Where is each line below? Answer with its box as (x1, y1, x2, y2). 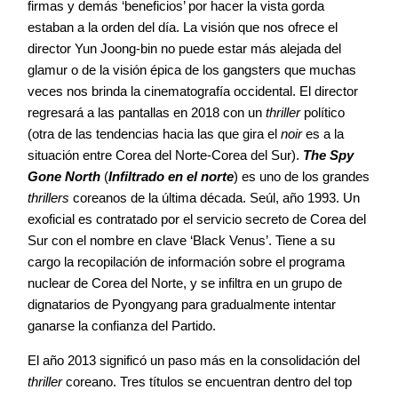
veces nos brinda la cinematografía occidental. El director (28, 83, 358, 99)
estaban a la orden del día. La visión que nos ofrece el (28, 19, 338, 35)
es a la (306, 125, 344, 141)
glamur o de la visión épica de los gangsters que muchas (28, 61, 356, 77)
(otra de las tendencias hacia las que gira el (28, 125, 281, 141)
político (304, 104, 345, 120)
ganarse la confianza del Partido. (28, 317, 216, 333)
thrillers (28, 189, 69, 205)
